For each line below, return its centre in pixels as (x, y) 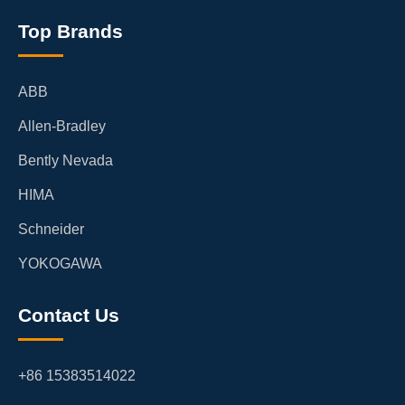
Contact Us (69, 315)
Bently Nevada (66, 160)
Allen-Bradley (62, 126)
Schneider (51, 229)
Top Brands (71, 31)
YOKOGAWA (60, 263)
